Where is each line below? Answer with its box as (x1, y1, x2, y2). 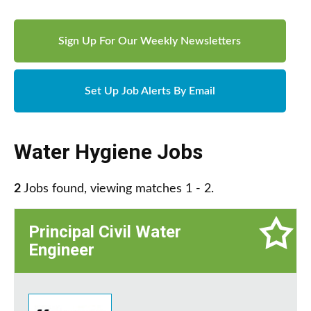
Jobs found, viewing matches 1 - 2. (21, 183, 214, 196)
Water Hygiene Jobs (14, 140, 203, 165)
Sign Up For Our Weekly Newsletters (58, 35, 242, 47)
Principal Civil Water (28, 222, 181, 242)
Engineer (28, 240, 94, 260)
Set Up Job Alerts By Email (84, 85, 215, 97)
